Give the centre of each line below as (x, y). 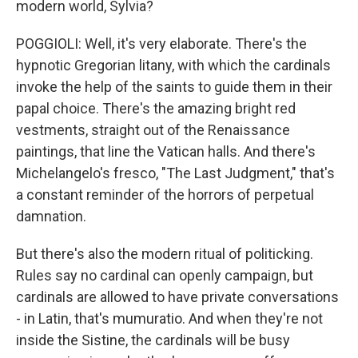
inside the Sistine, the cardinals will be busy (153, 340)
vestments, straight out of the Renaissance (153, 130)
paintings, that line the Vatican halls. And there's (166, 151)
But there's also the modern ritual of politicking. (165, 254)
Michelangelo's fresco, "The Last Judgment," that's (175, 173)
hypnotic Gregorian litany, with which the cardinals (173, 65)
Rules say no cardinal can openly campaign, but (165, 275)
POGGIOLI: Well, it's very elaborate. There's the (161, 44)
